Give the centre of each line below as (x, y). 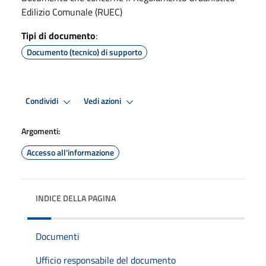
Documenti (58, 236)
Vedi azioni (103, 101)
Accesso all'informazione (70, 152)
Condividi (43, 101)
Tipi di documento (58, 35)
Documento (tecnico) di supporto (84, 52)
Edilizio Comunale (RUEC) (72, 12)
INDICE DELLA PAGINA (76, 198)
